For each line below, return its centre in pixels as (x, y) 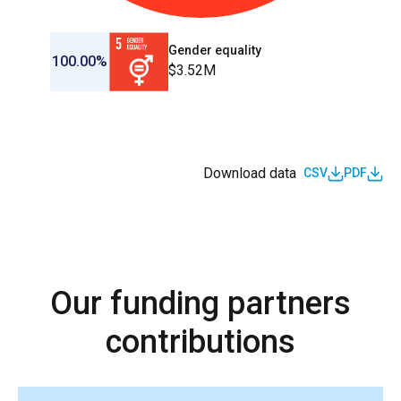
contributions (200, 341)
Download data (250, 173)
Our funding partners (200, 303)
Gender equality (214, 51)
